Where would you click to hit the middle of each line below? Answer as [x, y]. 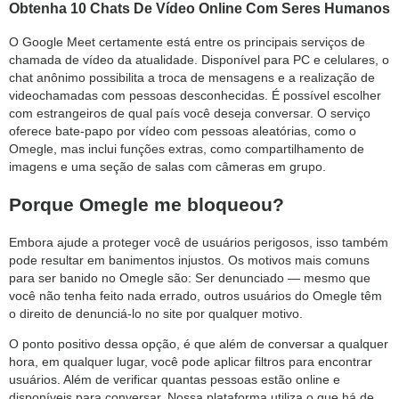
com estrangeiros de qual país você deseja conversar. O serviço [190, 114]
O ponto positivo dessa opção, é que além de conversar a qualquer [199, 344]
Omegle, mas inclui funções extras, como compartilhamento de [187, 149]
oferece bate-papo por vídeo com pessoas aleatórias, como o [183, 131]
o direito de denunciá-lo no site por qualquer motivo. [156, 314]
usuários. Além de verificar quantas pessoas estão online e [175, 380]
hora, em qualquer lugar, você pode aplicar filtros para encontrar [191, 362]
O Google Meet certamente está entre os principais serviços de [187, 42]
